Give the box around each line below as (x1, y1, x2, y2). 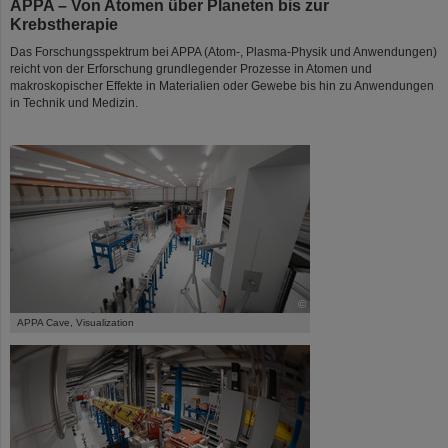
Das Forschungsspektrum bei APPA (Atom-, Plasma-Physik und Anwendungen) (10, 44, 437, 59)
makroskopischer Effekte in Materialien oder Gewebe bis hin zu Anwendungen (10, 78, 434, 93)
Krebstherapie (10, 14, 118, 33)
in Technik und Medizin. (10, 95, 138, 110)
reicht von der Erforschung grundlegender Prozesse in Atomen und (10, 61, 372, 76)
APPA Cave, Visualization (17, 316, 134, 328)
